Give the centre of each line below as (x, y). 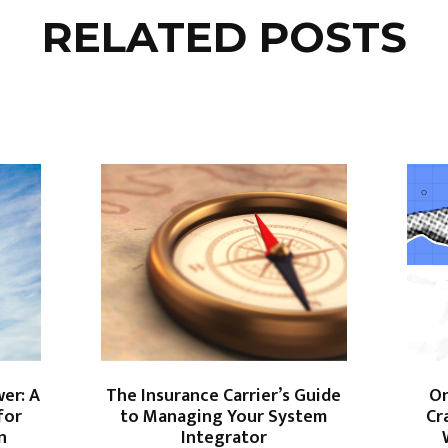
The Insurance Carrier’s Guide (224, 395)
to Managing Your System (224, 416)
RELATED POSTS (224, 36)
